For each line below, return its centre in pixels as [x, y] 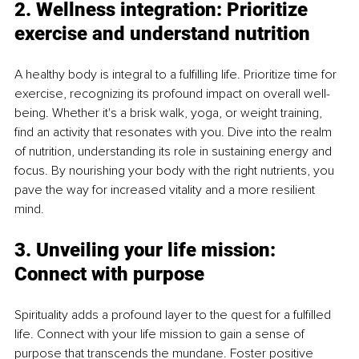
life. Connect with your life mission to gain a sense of [161, 335]
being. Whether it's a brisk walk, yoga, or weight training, [170, 113]
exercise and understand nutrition [162, 34]
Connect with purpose [109, 274]
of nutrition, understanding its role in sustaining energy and [175, 152]
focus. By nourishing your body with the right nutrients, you [176, 171]
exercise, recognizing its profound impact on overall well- [172, 94]
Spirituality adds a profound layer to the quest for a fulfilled [174, 315]
